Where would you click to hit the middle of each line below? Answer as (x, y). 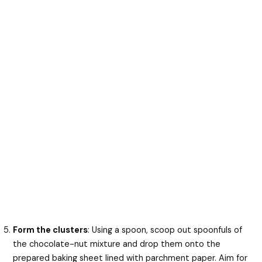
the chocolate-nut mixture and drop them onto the (117, 244)
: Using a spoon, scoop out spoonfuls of (165, 230)
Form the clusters (51, 230)
